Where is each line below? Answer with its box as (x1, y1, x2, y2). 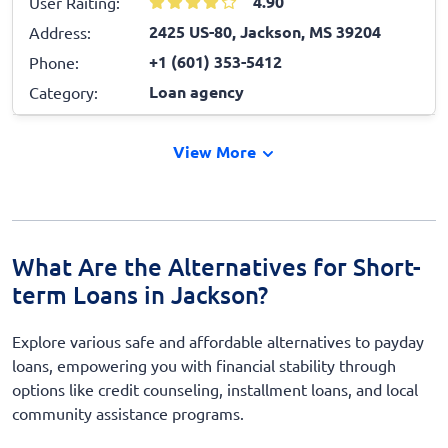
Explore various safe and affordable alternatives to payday (12, 330, 424, 351)
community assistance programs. (12, 402, 244, 423)
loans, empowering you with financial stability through (12, 354, 396, 375)
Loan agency (149, 80, 244, 102)
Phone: (29, 51, 79, 72)
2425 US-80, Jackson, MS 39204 (149, 20, 381, 42)
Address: (29, 21, 91, 42)
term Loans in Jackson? (12, 278, 268, 310)
